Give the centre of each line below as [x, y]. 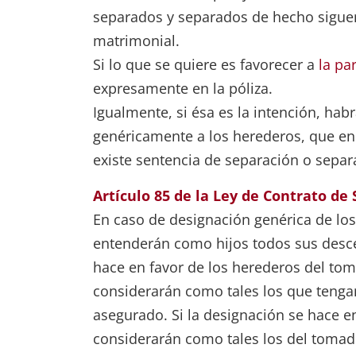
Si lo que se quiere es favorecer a [206, 64]
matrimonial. [136, 41]
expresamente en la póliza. [183, 88]
